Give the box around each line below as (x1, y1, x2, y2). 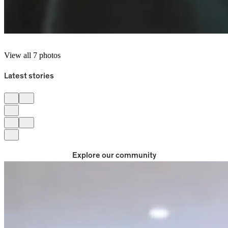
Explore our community (72, 151, 156, 160)
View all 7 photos (4, 51, 61, 60)
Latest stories (4, 72, 54, 80)
